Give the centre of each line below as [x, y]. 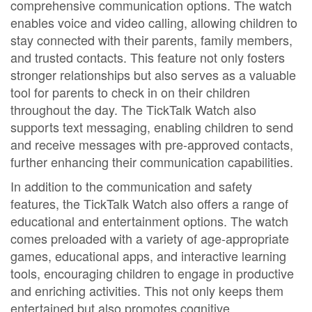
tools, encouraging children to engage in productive [152, 273]
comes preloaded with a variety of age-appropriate [150, 238]
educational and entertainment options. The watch [149, 221]
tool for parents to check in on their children [130, 92]
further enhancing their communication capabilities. [152, 162]
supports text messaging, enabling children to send [152, 127]
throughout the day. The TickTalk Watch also [133, 109]
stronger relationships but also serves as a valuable [153, 75]
